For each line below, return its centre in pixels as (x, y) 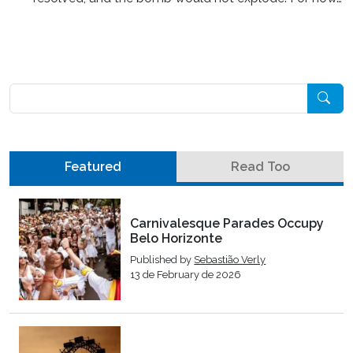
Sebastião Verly (230, 260)
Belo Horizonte (176, 239)
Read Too (260, 166)
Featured (93, 166)
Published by (162, 260)
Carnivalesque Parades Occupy (227, 224)
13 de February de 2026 (186, 275)
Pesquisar (37, 91)
